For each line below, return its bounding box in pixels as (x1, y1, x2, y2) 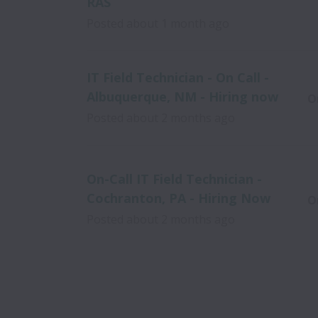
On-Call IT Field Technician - (87, 170, 262, 187)
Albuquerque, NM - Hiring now (87, 88, 278, 105)
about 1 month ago (126, 16, 229, 31)
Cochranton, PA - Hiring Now (87, 189, 270, 207)
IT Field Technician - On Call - (87, 69, 269, 86)
